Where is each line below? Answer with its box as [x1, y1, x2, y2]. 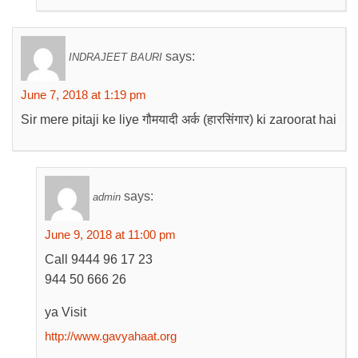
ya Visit [45, 305, 86, 319]
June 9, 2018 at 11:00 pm [45, 228, 176, 241]
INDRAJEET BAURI [69, 51, 162, 64]
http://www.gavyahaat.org [45, 329, 177, 343]
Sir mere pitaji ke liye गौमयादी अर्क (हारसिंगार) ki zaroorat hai [21, 113, 336, 126]
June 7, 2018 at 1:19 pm [21, 88, 146, 101]
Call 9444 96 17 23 [45, 253, 153, 266]
